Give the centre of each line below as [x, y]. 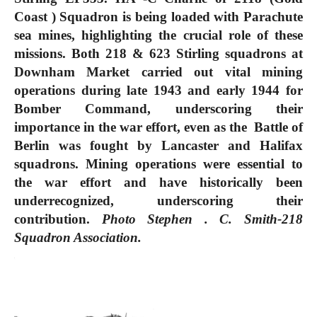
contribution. [52, 219]
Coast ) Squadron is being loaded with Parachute [158, 16]
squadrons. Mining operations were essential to [158, 163]
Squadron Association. [81, 237]
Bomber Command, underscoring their [158, 108]
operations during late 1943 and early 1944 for [158, 90]
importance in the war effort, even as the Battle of [158, 127]
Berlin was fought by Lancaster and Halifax [158, 145]
